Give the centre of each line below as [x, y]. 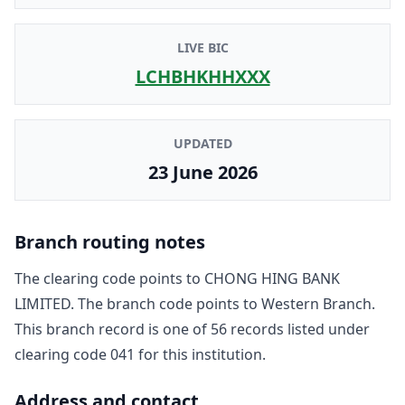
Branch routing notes [110, 241]
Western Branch [316, 303]
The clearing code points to [109, 278]
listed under [327, 329]
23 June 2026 [202, 172]
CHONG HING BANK [272, 278]
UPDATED [202, 143]
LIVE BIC [202, 47]
